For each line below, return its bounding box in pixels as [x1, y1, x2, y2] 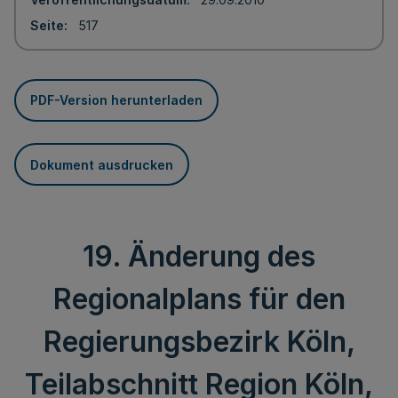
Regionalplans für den [52, 282, 346, 316]
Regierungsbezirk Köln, [43, 324, 355, 359]
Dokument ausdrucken [30, 156, 173, 172]
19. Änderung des [83, 239, 315, 274]
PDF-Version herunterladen [30, 92, 203, 107]
